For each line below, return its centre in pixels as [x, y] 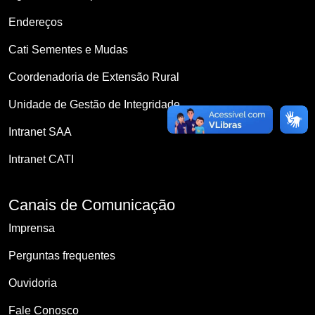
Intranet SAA [40, 131]
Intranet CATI [41, 159]
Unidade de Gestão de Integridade [94, 104]
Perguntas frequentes [62, 255]
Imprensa [32, 228]
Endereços [36, 22]
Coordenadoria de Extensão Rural [94, 77]
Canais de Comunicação [92, 205]
